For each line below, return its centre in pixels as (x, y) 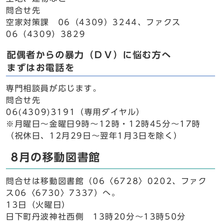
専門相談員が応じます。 (54, 88)
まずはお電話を (41, 68)
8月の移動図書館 (56, 157)
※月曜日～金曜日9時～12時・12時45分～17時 (104, 124)
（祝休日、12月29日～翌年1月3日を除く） (94, 136)
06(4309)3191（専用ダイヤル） (75, 112)
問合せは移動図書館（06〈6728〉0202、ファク (107, 181)
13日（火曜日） (38, 205)
